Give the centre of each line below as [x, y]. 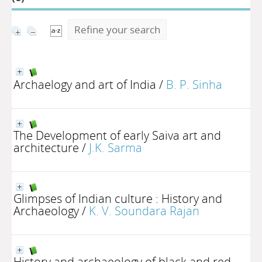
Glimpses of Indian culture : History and [118, 198]
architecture [46, 147]
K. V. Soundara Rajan [144, 211]
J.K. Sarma [116, 147]
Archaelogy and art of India [85, 84]
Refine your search [117, 30]
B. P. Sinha [194, 84]
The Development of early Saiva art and [117, 135]
